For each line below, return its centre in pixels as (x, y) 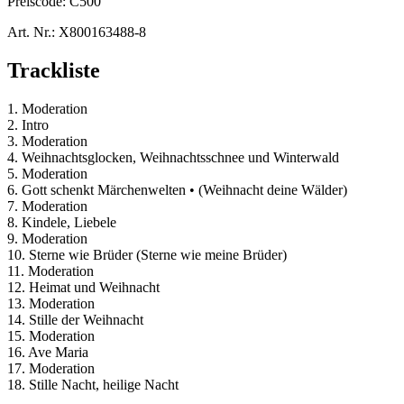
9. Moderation (47, 238)
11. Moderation (50, 271)
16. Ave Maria (48, 352)
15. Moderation (51, 335)
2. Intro (28, 124)
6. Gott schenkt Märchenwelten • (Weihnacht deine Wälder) (177, 189)
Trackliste (54, 70)
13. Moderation (51, 303)
